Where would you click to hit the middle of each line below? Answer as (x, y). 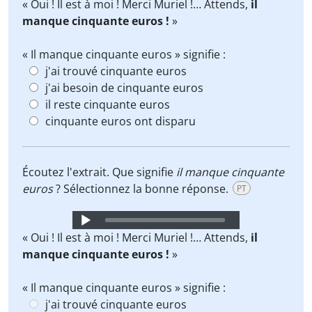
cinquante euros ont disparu (120, 121)
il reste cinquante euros (108, 104)
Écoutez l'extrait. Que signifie (99, 172)
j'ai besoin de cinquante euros (124, 88)
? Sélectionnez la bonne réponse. (142, 189)
